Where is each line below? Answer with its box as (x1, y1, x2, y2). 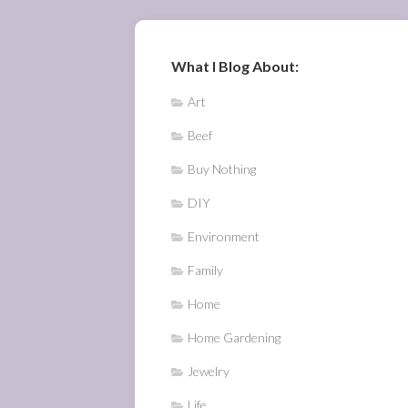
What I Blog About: (171, 57, 299, 75)
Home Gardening (188, 330, 280, 345)
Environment (188, 229, 260, 244)
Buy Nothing (188, 161, 256, 177)
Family (188, 262, 223, 278)
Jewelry (188, 363, 229, 379)
